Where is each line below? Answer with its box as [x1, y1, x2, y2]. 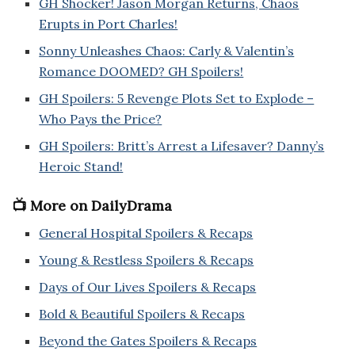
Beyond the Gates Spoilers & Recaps [39, 333, 258, 349]
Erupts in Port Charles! [39, 16, 178, 32]
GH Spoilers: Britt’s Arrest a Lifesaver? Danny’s [39, 138, 325, 155]
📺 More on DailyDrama [12, 197, 172, 216]
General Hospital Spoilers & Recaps [39, 225, 254, 242]
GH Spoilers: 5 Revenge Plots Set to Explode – [39, 90, 315, 107]
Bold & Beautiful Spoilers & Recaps [39, 306, 246, 323]
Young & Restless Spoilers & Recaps [39, 252, 254, 269]
